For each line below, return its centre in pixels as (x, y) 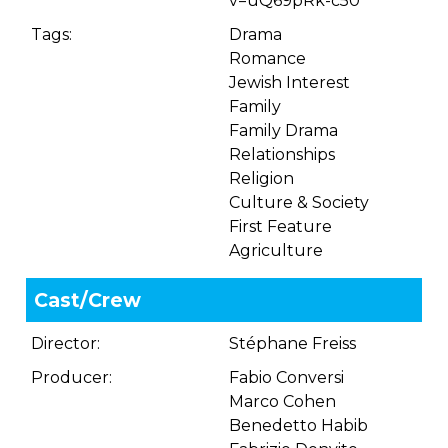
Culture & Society (299, 202)
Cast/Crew (87, 300)
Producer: (71, 377)
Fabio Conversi (286, 377)
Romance (267, 58)
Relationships (282, 154)
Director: (65, 343)
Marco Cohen (282, 401)
